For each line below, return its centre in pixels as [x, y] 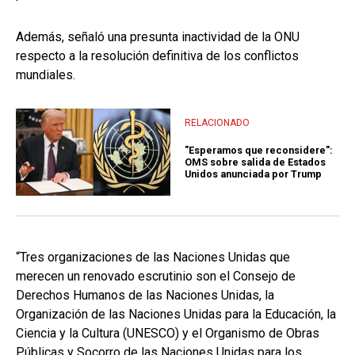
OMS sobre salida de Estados [255, 162]
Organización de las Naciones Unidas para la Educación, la [176, 315]
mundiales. [46, 75]
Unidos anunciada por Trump [253, 174]
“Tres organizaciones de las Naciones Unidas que [153, 258]
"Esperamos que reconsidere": [259, 150]
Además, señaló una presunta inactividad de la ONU [158, 37]
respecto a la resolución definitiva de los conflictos [157, 56]
